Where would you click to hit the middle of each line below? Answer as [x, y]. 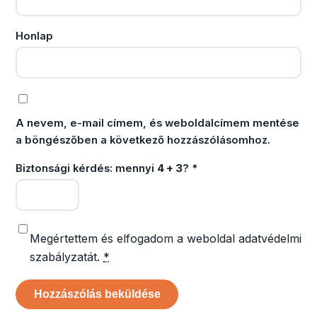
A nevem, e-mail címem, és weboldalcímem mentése [157, 123]
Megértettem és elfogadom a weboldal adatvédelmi [166, 238]
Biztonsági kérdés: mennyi [86, 169]
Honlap [34, 36]
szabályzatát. [67, 257]
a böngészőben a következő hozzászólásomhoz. [143, 140]
